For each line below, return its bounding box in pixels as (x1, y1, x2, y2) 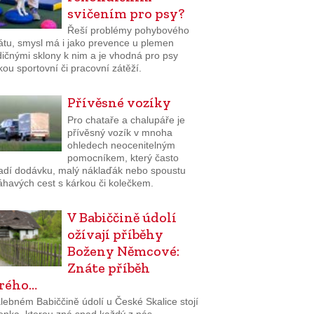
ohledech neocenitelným (67, 139, 175, 151)
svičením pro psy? (67, 4, 184, 22)
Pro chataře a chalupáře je (67, 114, 185, 125)
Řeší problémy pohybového (67, 25, 189, 36)
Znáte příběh (67, 259, 150, 276)
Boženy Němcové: (67, 242, 179, 259)
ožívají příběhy (67, 225, 163, 243)
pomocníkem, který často (67, 151, 179, 163)
